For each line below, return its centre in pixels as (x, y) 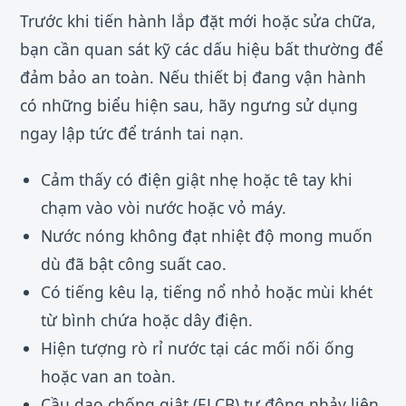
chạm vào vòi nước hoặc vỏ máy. (163, 207)
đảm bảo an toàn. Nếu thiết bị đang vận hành (193, 77)
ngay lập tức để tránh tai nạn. (132, 134)
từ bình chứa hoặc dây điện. (146, 319)
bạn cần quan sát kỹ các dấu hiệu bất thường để (202, 49)
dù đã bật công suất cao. (133, 263)
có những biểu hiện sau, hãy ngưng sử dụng (189, 106)
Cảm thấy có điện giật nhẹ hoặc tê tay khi (196, 179)
